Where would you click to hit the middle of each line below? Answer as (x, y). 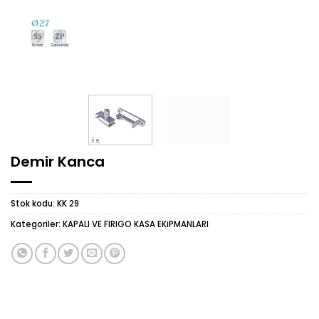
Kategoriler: (37, 225)
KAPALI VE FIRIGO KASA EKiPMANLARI (136, 225)
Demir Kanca (58, 161)
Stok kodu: (34, 204)
